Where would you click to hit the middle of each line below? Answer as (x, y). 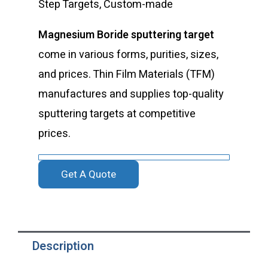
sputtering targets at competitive (117, 114)
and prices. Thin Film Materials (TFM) (127, 74)
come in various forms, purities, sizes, (129, 54)
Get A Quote (89, 174)
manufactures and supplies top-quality (131, 94)
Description (63, 246)
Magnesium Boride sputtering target (128, 35)
